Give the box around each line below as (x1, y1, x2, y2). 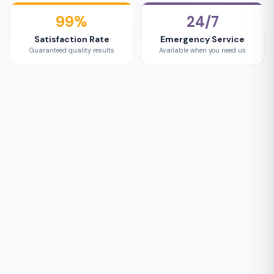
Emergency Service (160, 34, 245, 45)
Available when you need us (159, 46, 246, 54)
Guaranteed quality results (29, 46, 114, 54)
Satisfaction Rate (34, 34, 109, 45)
